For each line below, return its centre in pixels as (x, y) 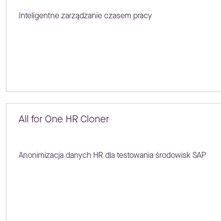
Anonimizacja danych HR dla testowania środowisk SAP (112, 155)
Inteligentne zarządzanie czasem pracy (85, 15)
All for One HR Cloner (64, 119)
